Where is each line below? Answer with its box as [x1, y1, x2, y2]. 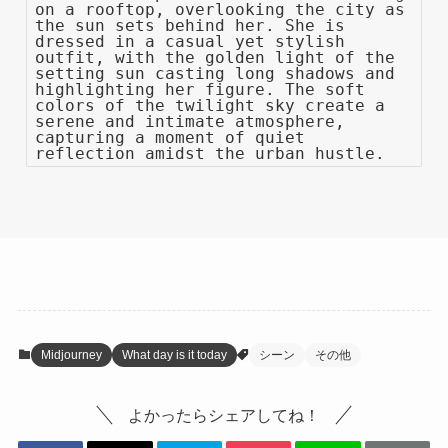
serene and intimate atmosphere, [35, 111, 346, 131]
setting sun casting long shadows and [35, 63, 396, 83]
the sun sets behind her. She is [35, 15, 346, 35]
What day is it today [121, 348, 227, 363]
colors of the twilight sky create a [35, 95, 386, 115]
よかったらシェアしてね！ [128, 406, 320, 425]
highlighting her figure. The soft [35, 79, 366, 99]
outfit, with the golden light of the [35, 47, 396, 67]
